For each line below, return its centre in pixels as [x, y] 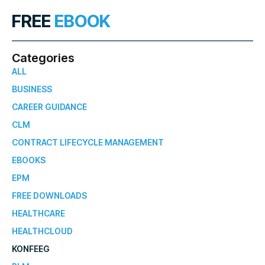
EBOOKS [29, 160]
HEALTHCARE [38, 213]
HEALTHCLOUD [42, 231]
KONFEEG [31, 248]
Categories [43, 58]
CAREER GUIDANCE [49, 106]
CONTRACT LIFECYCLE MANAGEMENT [88, 142]
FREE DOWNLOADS [49, 195]
